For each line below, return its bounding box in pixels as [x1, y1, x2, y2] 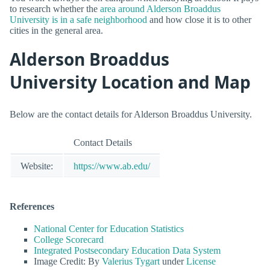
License [186, 256, 216, 267]
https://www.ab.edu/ [74, 160, 150, 171]
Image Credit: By [34, 256, 102, 267]
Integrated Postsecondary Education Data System [34, 245, 221, 256]
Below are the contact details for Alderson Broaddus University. [10, 108, 252, 119]
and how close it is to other [147, 14, 251, 25]
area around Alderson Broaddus [100, 3, 221, 14]
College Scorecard [34, 234, 104, 245]
